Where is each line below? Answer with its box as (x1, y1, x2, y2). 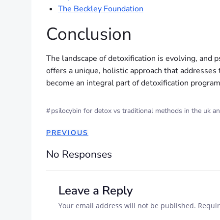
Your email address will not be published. (58, 200, 196, 210)
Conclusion (46, 22, 132, 46)
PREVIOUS (46, 128, 88, 137)
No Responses (46, 147, 112, 161)
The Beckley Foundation (58, 3, 143, 14)
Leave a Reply (58, 182, 133, 198)
